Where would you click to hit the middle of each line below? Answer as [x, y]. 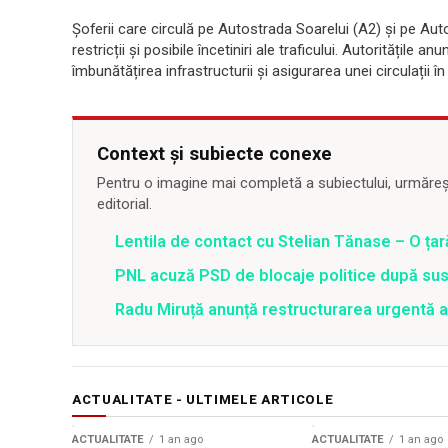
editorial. [124, 204]
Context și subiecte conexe [214, 153]
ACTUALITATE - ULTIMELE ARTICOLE [203, 399]
